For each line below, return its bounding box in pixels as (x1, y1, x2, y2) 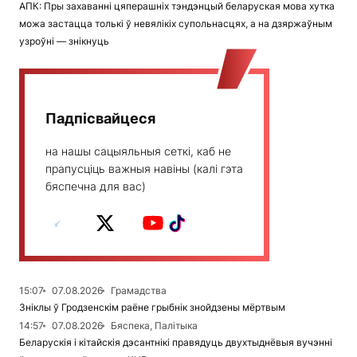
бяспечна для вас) (45, 178, 146, 193)
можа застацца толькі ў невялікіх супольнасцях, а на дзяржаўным (19, 17, 332, 29)
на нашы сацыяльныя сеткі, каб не (45, 143, 231, 158)
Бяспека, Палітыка (111, 319, 198, 331)
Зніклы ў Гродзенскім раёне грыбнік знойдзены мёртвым (19, 300, 285, 313)
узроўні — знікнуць (19, 34, 109, 47)
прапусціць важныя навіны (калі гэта (45, 161, 243, 175)
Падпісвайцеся (45, 109, 155, 127)
